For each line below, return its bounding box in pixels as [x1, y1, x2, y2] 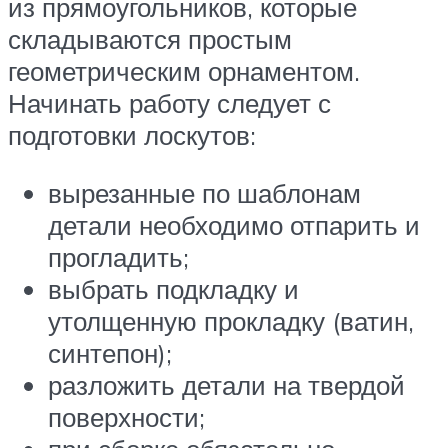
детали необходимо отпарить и [48, 208, 420, 241]
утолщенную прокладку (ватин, [48, 304, 414, 337]
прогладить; [48, 240, 189, 273]
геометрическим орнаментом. [8, 54, 360, 87]
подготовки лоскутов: [8, 118, 256, 151]
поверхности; [48, 400, 205, 433]
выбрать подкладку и [48, 272, 299, 305]
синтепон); [48, 336, 172, 369]
